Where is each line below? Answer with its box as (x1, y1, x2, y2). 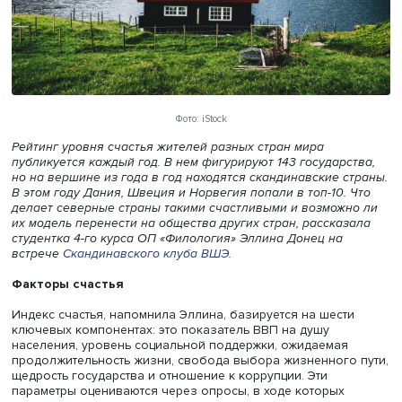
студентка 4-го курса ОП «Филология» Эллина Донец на (13, 324, 395, 343)
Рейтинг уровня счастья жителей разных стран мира (13, 219, 372, 238)
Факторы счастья (13, 377, 143, 396)
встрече (13, 342, 73, 360)
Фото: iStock (201, 189, 261, 204)
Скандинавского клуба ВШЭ (72, 342, 264, 360)
